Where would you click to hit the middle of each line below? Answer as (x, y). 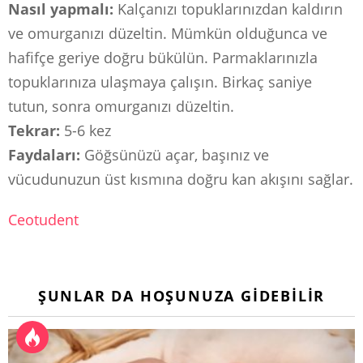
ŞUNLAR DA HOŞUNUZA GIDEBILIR (181, 296)
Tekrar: (34, 131)
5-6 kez (85, 131)
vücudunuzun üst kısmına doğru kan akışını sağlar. (181, 179)
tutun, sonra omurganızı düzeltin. (121, 107)
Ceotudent (43, 220)
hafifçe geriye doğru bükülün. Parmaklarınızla (163, 58)
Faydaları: (44, 155)
